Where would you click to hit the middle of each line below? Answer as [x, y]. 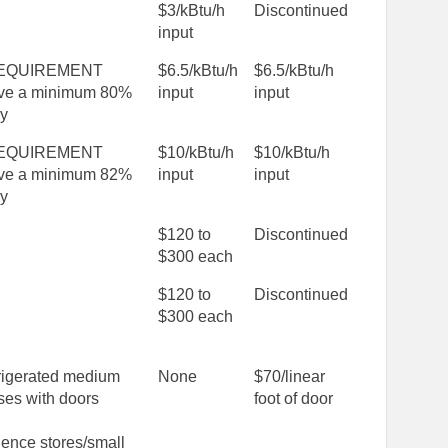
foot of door [294, 399]
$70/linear [290, 377]
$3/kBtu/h [192, 11]
